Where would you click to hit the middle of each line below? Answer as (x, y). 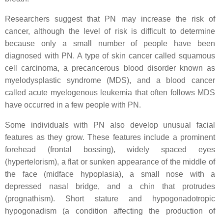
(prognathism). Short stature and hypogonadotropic (110, 199)
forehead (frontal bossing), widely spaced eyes (110, 150)
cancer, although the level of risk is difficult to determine (110, 31)
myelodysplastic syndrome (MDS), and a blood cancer (110, 80)
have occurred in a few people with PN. (73, 105)
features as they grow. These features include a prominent (110, 137)
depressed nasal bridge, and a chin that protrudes (110, 186)
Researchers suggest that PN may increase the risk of (110, 19)
